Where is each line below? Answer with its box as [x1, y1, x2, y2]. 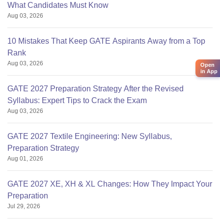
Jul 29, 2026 [7, 203, 40, 210]
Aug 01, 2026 [7, 155, 43, 163]
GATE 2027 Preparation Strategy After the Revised [7, 84, 184, 93]
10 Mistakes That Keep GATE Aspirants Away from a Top [7, 37, 205, 46]
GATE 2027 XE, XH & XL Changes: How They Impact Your [7, 180, 212, 189]
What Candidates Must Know [7, 1, 109, 10]
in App [200, 68, 218, 75]
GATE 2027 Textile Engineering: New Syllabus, [7, 132, 172, 141]
